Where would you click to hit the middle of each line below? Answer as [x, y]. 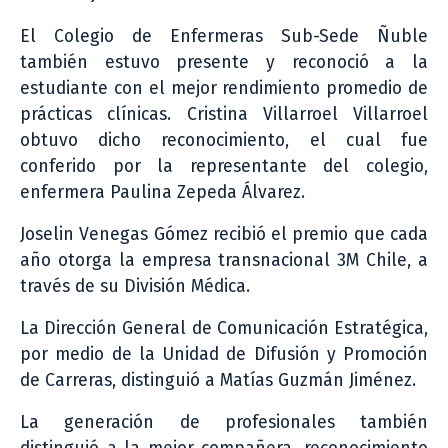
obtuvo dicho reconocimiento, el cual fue [224, 140]
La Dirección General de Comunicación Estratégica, [224, 328]
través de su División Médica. [135, 286]
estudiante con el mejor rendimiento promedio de [224, 88]
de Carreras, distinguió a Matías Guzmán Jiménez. [218, 380]
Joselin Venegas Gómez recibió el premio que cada [224, 234]
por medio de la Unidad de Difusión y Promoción [224, 354]
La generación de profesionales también [224, 422]
